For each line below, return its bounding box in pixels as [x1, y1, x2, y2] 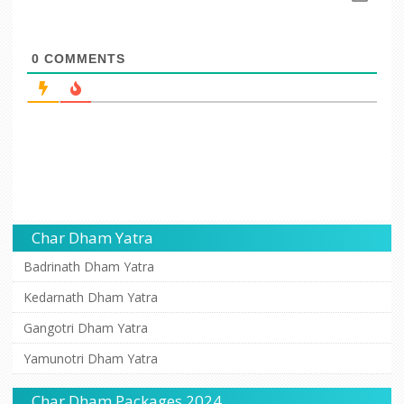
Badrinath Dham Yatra [23, 257, 154, 275]
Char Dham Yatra [32, 226, 153, 248]
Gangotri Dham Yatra [23, 318, 148, 336]
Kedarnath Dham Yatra [23, 288, 158, 306]
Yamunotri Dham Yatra [23, 349, 158, 367]
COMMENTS [40, 50, 125, 66]
